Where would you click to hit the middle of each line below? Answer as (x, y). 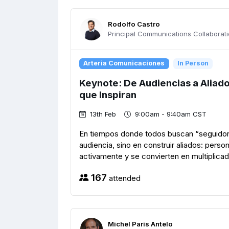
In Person (193, 63)
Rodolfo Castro (134, 24)
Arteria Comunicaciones (124, 63)
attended (124, 178)
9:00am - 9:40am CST (171, 114)
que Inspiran (108, 95)
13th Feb (103, 114)
